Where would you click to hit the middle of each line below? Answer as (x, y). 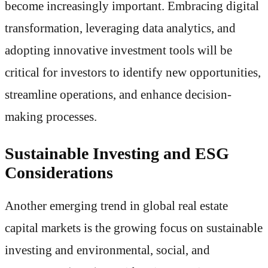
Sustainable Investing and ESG (117, 154)
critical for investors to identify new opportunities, (133, 72)
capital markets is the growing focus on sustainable (134, 228)
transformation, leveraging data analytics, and (120, 28)
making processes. (51, 116)
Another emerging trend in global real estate (116, 205)
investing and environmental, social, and (107, 250)
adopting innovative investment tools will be (118, 50)
